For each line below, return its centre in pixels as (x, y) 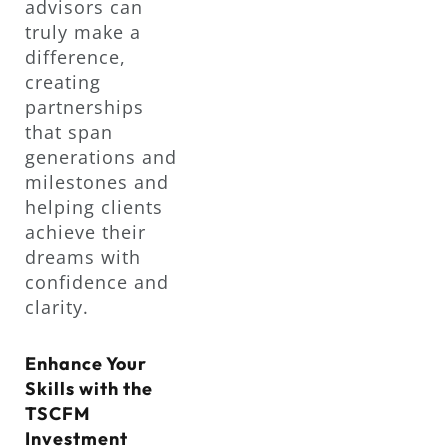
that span (69, 131)
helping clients (94, 206)
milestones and (97, 181)
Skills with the (89, 389)
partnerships (84, 106)
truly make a (83, 31)
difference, (75, 56)
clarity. (57, 306)
